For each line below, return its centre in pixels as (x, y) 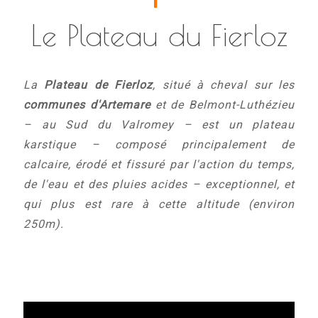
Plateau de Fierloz (99, 85)
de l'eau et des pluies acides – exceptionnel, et (159, 184)
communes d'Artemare (87, 105)
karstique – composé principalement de (159, 144)
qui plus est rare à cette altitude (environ (159, 204)
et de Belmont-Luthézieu (222, 105)
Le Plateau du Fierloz (159, 35)
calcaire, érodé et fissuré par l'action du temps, (159, 164)
